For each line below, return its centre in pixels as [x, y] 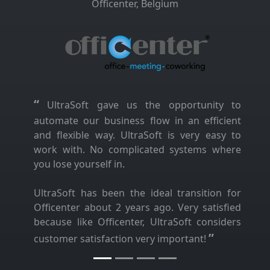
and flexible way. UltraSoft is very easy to [137, 135]
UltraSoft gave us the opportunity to [140, 105]
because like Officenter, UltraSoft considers [137, 221]
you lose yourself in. [79, 164]
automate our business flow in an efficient [137, 120]
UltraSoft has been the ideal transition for [137, 193]
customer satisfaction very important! [121, 238]
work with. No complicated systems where [137, 149]
